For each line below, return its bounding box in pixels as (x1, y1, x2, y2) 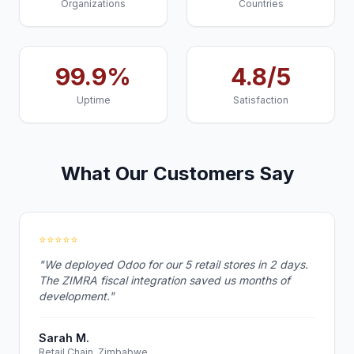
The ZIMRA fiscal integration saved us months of (39, 273, 290, 287)
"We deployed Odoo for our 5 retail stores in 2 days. (39, 258, 308, 271)
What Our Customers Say (60, 162, 294, 185)
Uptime (76, 94, 111, 106)
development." (39, 289, 115, 303)
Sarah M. (39, 331, 89, 345)
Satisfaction (233, 94, 288, 106)
